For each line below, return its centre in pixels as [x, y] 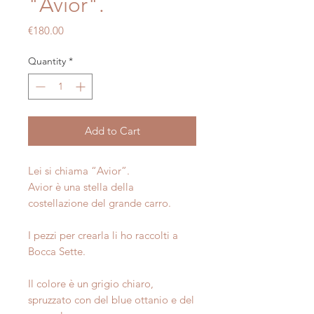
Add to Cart [112, 131]
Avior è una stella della [81, 187]
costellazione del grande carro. [100, 203]
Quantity [47, 61]
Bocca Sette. [57, 252]
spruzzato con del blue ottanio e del [111, 300]
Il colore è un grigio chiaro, [91, 284]
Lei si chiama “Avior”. [79, 171]
